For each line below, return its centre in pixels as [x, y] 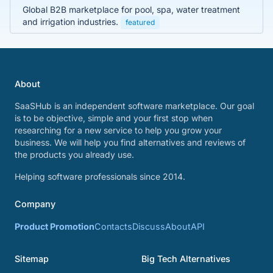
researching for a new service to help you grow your [118, 130]
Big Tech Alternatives [186, 259]
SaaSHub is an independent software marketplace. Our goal [134, 106]
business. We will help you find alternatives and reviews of [130, 142]
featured [140, 22]
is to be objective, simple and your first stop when [114, 118]
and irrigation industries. [72, 21]
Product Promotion [55, 226]
